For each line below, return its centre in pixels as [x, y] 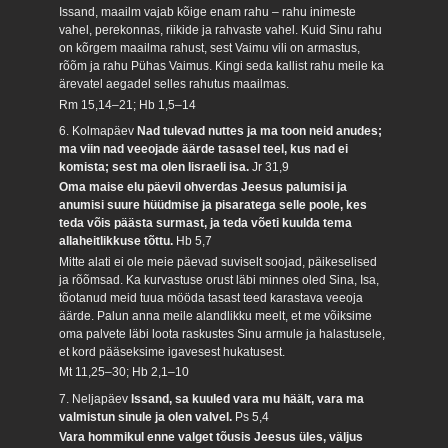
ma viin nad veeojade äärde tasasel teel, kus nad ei [204, 149]
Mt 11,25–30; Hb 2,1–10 [124, 372]
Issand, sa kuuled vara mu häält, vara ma [248, 398]
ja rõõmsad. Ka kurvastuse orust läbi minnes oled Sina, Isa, [219, 279]
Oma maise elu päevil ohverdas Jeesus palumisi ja [203, 187]
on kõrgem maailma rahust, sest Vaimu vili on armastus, [210, 48]
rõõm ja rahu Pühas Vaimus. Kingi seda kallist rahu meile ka [222, 66]
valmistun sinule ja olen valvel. [147, 416]
